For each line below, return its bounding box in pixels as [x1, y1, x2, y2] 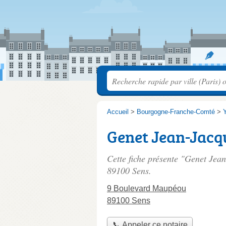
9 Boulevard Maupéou [107, 184, 186, 193]
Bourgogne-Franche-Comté [137, 108, 215, 116]
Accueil [107, 108, 129, 116]
